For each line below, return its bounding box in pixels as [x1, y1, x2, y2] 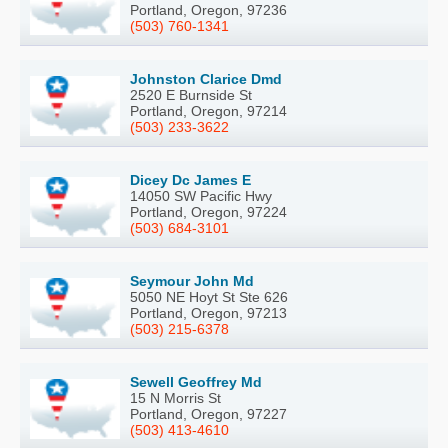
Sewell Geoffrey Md [130, 373, 262, 390]
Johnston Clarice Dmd [130, 70, 282, 87]
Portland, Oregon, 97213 [130, 304, 287, 321]
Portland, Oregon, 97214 [130, 102, 287, 119]
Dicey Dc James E [130, 171, 251, 188]
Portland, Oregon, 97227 [130, 405, 287, 422]
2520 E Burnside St [130, 86, 252, 103]
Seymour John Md [130, 272, 254, 289]
